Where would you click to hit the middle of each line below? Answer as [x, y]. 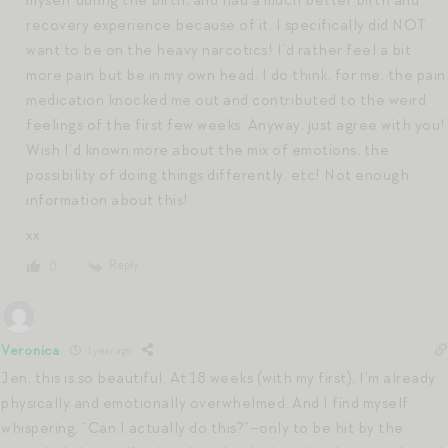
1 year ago [107, 350]
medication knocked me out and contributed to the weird [226, 99]
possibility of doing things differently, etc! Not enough [217, 174]
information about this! [107, 199]
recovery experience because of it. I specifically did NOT [226, 24]
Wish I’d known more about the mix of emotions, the [207, 149]
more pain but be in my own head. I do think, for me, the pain [236, 74]
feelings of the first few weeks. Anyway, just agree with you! [236, 124]
